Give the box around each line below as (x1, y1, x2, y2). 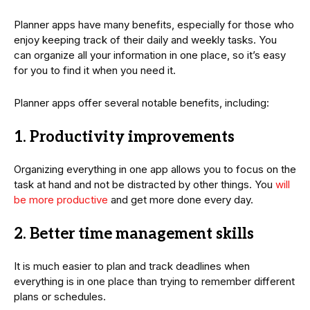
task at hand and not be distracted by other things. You (14, 177, 275, 191)
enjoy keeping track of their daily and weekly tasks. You (14, 33, 277, 46)
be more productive (14, 192, 108, 206)
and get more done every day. (108, 192, 253, 206)
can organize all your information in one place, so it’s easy (14, 48, 286, 62)
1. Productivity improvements (14, 127, 235, 146)
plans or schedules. (14, 289, 106, 303)
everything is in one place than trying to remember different (14, 274, 295, 288)
